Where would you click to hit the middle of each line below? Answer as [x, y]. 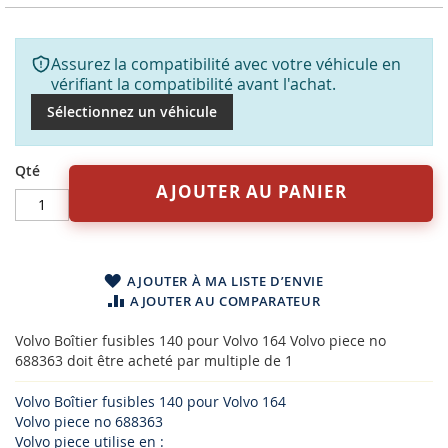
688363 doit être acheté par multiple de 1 [154, 360]
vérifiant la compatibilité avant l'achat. [193, 83]
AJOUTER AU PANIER [251, 191]
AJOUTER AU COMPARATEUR [225, 300]
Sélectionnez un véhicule [132, 111]
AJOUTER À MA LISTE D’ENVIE [225, 280]
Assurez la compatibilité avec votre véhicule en [226, 63]
